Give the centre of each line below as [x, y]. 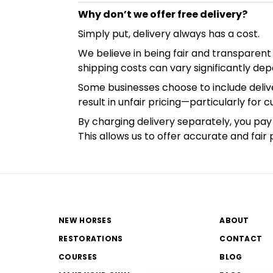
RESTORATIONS [91, 238]
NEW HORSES [85, 220]
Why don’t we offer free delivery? [163, 14]
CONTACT [241, 238]
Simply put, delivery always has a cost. [169, 34]
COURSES [78, 257]
